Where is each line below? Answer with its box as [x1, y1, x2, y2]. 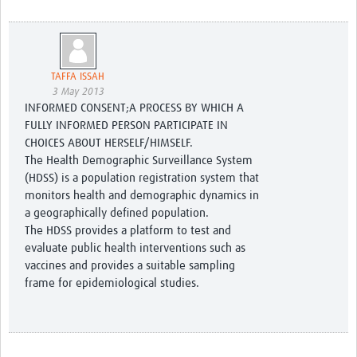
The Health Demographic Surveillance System [25, 155, 253, 167]
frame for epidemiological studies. [25, 277, 199, 290]
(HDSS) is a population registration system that [25, 172, 259, 185]
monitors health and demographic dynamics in [25, 190, 259, 202]
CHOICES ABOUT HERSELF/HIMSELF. [25, 137, 193, 150]
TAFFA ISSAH [51, 72, 104, 83]
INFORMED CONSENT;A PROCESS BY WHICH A [25, 102, 244, 115]
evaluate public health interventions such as [25, 242, 245, 255]
